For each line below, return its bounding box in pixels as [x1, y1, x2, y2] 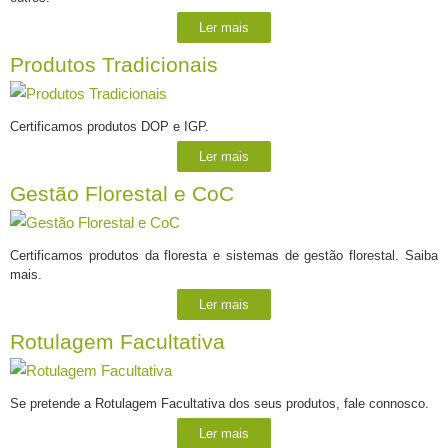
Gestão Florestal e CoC [10, 181, 234, 206]
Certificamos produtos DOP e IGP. [10, 118, 209, 134]
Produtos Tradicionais [10, 52, 218, 77]
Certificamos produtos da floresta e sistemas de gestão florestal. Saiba [10, 247, 438, 263]
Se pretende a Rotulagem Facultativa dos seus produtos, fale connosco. [10, 395, 429, 411]
